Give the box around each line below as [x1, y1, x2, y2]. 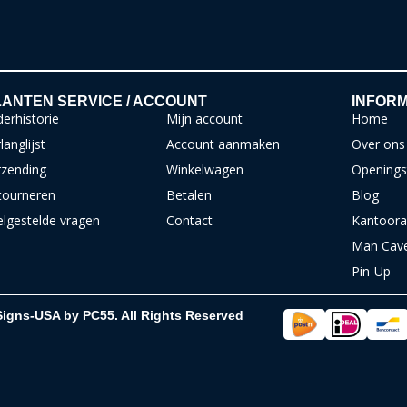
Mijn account [166, 109, 243, 127]
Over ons [351, 134, 405, 153]
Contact [166, 211, 213, 229]
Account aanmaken [166, 134, 281, 153]
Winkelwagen [166, 160, 244, 178]
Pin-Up [351, 262, 391, 280]
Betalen [166, 185, 213, 203]
